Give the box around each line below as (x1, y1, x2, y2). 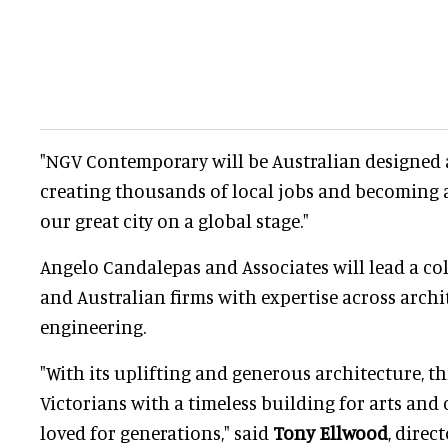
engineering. (40, 315, 146, 339)
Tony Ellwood (273, 421, 388, 445)
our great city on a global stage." (40, 209, 309, 233)
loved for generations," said (40, 421, 273, 445)
